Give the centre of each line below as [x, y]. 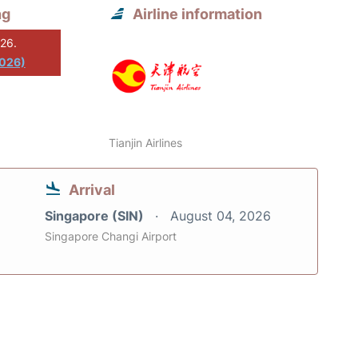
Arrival [92, 189]
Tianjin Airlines [146, 142]
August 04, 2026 [221, 215]
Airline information [198, 14]
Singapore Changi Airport [111, 236]
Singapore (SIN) [96, 215]
